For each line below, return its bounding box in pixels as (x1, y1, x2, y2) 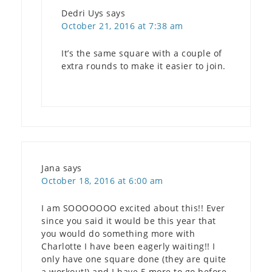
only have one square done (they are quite (41, 253, 226, 265)
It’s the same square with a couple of (61, 47, 222, 59)
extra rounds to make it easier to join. (61, 59, 226, 72)
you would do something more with (41, 227, 195, 239)
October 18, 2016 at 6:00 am (41, 174, 163, 186)
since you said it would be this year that (41, 214, 216, 226)
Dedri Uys (61, 7, 104, 19)
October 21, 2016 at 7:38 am (61, 19, 183, 32)
